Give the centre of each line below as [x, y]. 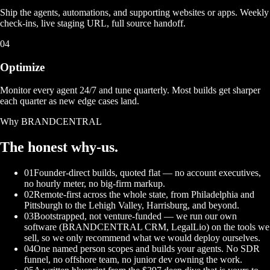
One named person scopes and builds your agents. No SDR [147, 249]
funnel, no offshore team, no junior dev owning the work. [133, 260]
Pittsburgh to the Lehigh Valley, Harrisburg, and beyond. [132, 206]
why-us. [95, 147]
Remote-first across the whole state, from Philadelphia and [144, 195]
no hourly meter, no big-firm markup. [95, 184]
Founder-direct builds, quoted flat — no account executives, [147, 173]
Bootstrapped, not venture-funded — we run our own [135, 216]
